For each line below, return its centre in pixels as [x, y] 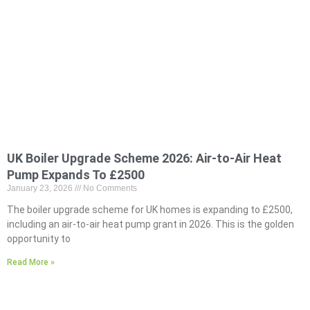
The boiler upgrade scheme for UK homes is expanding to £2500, [150, 210]
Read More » [31, 263]
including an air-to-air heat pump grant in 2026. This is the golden [151, 225]
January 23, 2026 [41, 189]
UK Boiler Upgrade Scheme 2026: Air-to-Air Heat [144, 158]
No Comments [109, 189]
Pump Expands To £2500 [76, 175]
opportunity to [39, 239]
